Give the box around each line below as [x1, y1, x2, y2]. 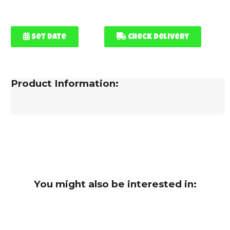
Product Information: [11, 77, 119, 89]
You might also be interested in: [33, 178, 197, 190]
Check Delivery [126, 33, 189, 41]
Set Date [30, 33, 67, 41]
